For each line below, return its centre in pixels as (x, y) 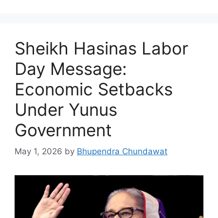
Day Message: (71, 68)
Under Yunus (66, 109)
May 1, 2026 (38, 152)
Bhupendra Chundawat (122, 152)
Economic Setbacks (94, 89)
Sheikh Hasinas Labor (101, 48)
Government (63, 130)
